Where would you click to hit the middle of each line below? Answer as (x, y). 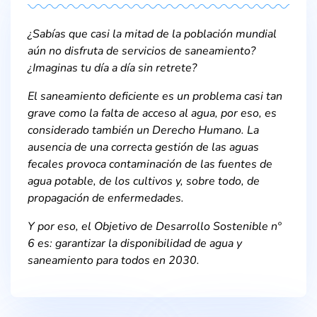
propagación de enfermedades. (106, 198)
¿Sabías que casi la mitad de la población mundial (152, 34)
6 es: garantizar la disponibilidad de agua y (135, 243)
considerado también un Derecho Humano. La (143, 130)
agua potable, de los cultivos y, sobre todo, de (144, 181)
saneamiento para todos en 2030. (114, 260)
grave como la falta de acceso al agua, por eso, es (152, 113)
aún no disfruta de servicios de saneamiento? (142, 51)
